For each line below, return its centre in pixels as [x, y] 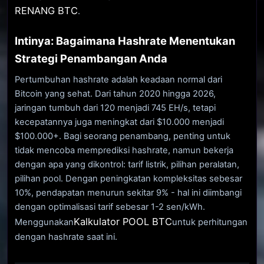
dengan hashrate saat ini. [66, 237]
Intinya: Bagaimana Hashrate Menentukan [125, 40]
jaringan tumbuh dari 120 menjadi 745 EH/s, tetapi [115, 108]
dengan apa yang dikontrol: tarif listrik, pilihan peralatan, [127, 164]
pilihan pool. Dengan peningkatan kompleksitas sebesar [128, 178]
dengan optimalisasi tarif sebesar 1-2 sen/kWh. [110, 207]
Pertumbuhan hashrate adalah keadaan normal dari [118, 79]
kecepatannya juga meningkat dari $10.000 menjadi [119, 122]
